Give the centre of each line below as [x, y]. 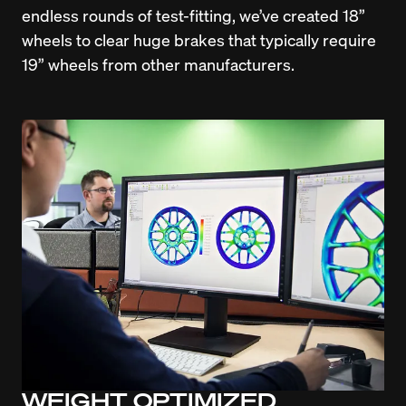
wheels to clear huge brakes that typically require [199, 39]
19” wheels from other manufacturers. [158, 63]
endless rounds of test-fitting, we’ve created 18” [193, 14]
